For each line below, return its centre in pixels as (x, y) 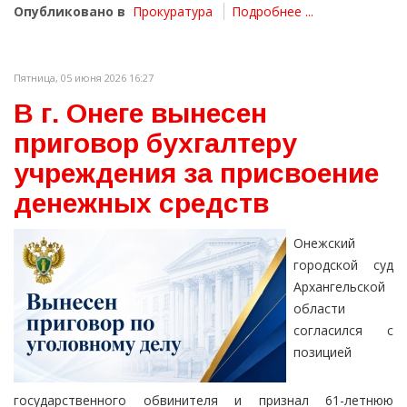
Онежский (324, 243)
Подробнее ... (273, 12)
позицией (323, 352)
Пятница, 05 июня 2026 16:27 (84, 78)
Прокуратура (173, 12)
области (319, 309)
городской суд (343, 265)
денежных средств (141, 203)
